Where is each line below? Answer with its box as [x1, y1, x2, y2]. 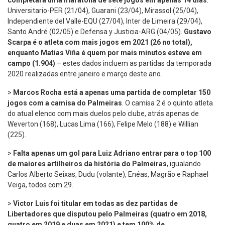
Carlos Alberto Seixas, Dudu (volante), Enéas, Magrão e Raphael [8, 170, 208, 178]
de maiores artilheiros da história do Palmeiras [8, 159, 167, 168]
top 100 [186, 149, 211, 157]
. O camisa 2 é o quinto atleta [122, 98, 213, 107]
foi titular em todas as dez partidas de [51, 199, 178, 207]
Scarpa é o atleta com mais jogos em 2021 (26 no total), [8, 38, 192, 46]
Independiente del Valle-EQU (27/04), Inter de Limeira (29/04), [8, 17, 202, 25]
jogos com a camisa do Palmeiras [8, 98, 122, 107]
